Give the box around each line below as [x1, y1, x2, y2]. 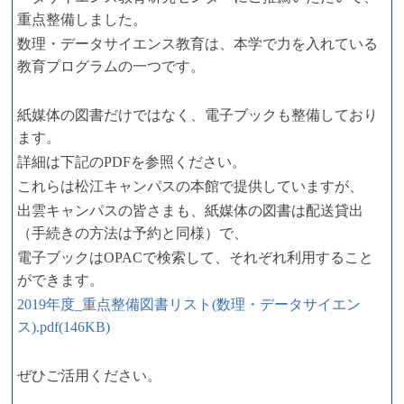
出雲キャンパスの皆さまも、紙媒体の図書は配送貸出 [17, 203, 363, 219]
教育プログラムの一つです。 [17, 59, 205, 75]
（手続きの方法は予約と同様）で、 [17, 225, 248, 242]
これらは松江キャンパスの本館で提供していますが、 [17, 179, 363, 195]
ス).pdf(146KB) [17, 319, 110, 335]
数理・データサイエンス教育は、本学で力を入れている [17, 36, 378, 52]
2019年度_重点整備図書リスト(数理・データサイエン [17, 297, 361, 313]
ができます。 [17, 272, 104, 289]
